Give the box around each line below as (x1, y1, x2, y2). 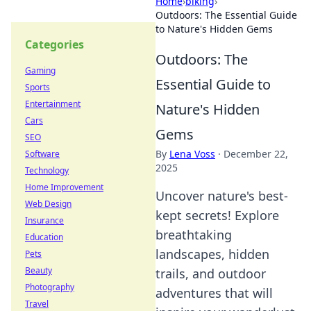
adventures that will (155, 285, 273, 301)
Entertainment (25, 98, 81, 110)
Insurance (25, 215, 64, 226)
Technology (25, 165, 69, 176)
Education (25, 231, 63, 243)
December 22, (224, 147, 288, 160)
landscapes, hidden (155, 246, 269, 262)
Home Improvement (25, 181, 103, 193)
